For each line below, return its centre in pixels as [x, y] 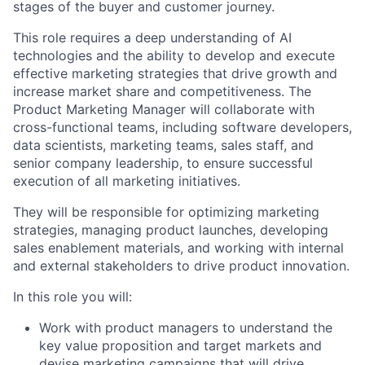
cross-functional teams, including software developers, [182, 128]
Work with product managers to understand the [186, 328]
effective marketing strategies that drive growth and [175, 74]
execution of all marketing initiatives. [127, 181]
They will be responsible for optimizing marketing [166, 212]
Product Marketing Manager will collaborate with [164, 110]
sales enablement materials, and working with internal [178, 248]
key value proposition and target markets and [180, 346]
